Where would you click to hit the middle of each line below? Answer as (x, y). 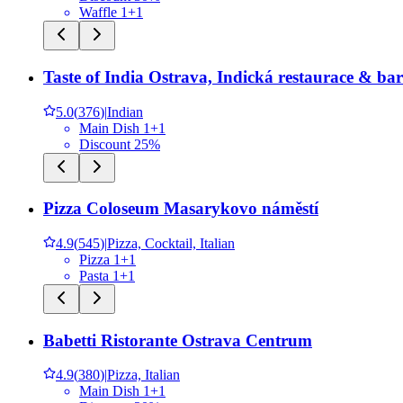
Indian (125, 112)
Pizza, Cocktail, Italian (171, 243)
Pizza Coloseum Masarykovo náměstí (181, 209)
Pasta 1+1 (107, 276)
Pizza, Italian (143, 375)
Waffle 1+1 (111, 13)
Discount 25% (120, 144)
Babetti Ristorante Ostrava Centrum (178, 340)
